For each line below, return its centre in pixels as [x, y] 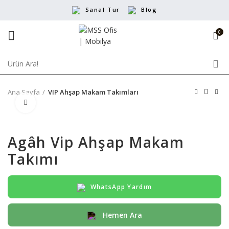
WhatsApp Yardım [121, 187]
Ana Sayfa [24, 92]
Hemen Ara [121, 215]
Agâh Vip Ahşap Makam [96, 142]
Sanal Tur [102, 9]
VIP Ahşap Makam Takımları [93, 92]
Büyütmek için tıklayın [71, 103]
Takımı [33, 159]
